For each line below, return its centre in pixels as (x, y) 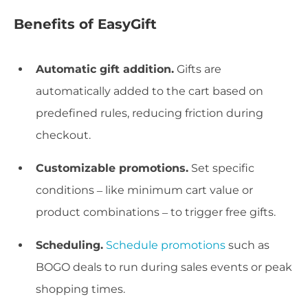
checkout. (63, 135)
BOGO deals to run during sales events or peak (164, 267)
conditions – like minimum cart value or (144, 190)
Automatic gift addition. (105, 69)
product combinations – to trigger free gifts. (156, 212)
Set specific (221, 168)
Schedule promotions (166, 245)
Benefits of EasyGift (85, 24)
